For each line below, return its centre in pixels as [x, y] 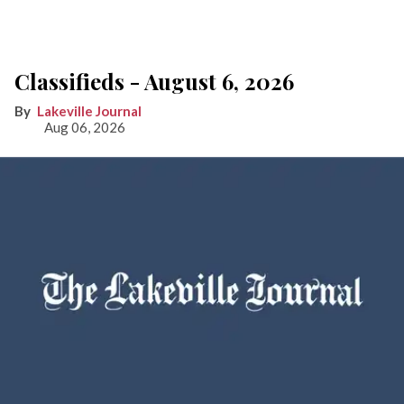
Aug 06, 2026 [84, 127]
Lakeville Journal [89, 111]
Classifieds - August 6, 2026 [154, 81]
